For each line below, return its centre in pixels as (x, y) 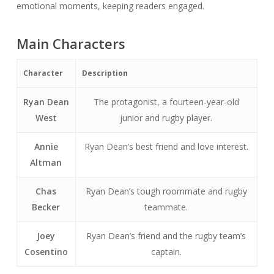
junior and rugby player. (166, 118)
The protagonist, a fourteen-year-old (166, 102)
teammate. (166, 207)
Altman (46, 162)
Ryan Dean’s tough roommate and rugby (166, 191)
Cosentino (46, 252)
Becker (46, 207)
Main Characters (71, 43)
